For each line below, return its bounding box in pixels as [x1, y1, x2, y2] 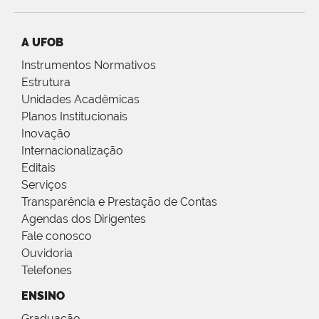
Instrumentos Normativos [21, 58, 156, 73]
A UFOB [21, 36, 63, 50]
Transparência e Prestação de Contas [21, 195, 217, 209]
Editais [21, 161, 56, 175]
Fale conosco [21, 229, 92, 244]
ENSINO [21, 289, 65, 303]
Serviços [21, 178, 67, 192]
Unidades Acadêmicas [21, 93, 140, 107]
